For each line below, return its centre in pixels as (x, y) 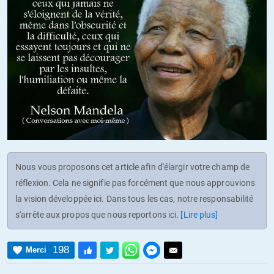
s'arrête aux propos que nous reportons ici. (98, 214)
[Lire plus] (199, 214)
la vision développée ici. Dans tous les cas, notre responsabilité (135, 198)
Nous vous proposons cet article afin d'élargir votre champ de (133, 167)
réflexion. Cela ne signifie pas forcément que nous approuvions (135, 183)
